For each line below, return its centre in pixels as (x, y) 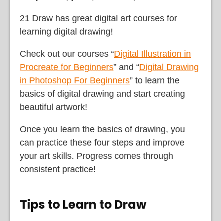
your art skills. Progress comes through (96, 156)
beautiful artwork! (54, 107)
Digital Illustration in (152, 54)
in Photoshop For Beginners (75, 81)
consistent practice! (58, 169)
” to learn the (155, 81)
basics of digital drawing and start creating (102, 94)
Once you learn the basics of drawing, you (102, 129)
